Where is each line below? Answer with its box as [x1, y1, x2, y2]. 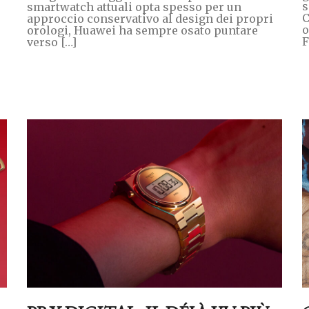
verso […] [26, 34, 77, 49]
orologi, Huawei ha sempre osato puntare [26, 23, 258, 37]
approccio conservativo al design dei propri [26, 11, 273, 26]
